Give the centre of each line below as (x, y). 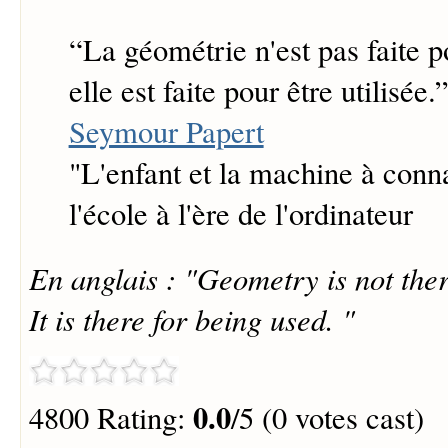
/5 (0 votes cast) (327, 418)
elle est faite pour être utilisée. (251, 91)
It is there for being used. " (191, 318)
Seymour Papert (166, 132)
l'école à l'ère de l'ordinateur (240, 214)
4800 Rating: (110, 418)
